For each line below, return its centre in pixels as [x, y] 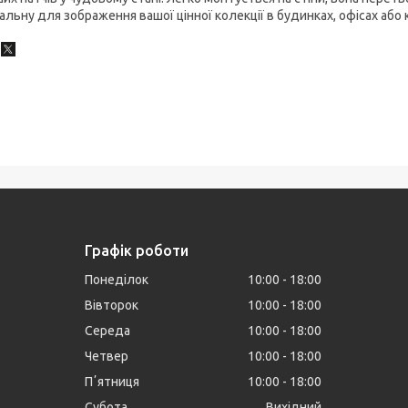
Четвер [107, 356]
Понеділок [117, 279]
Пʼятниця [112, 381]
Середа [108, 330]
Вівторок [112, 305]
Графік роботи [137, 250]
